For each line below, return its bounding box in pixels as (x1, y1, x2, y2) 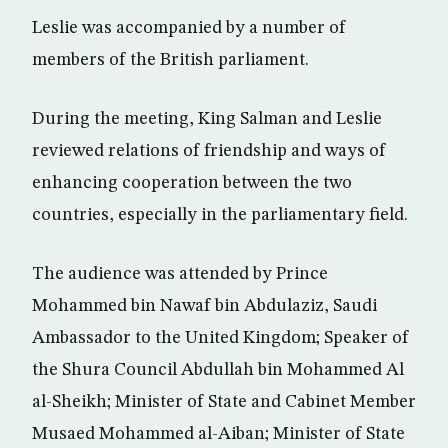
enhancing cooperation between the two (32, 173, 352, 192)
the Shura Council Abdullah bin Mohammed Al (32, 360, 404, 379)
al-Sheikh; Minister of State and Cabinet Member (32, 392, 416, 411)
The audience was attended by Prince (32, 264, 328, 283)
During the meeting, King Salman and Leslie (32, 109, 382, 128)
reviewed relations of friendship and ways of (32, 141, 386, 160)
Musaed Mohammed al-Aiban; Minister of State (32, 424, 405, 443)
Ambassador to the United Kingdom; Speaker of (32, 328, 409, 347)
